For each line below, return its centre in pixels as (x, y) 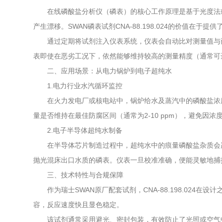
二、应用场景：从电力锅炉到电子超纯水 (103, 71)
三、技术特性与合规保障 (79, 175)
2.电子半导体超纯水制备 (78, 130)
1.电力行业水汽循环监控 (78, 86)
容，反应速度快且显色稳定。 (79, 205)
